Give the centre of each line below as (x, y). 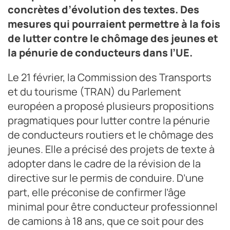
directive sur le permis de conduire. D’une (106, 178)
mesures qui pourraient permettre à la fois (114, 24)
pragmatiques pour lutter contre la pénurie (109, 120)
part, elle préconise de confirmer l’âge (97, 192)
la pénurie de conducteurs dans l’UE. (100, 52)
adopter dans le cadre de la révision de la (104, 163)
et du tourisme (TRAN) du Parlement (94, 91)
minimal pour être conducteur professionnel (113, 206)
